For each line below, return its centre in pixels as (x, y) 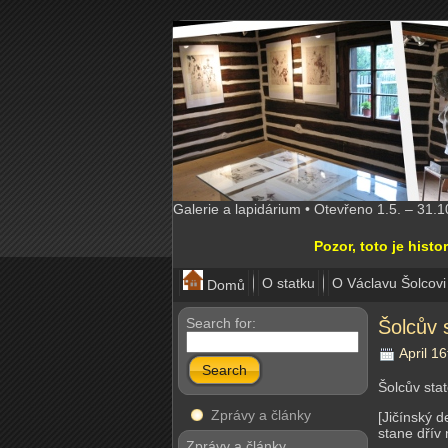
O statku (288, 283)
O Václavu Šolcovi (389, 283)
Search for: (221, 323)
